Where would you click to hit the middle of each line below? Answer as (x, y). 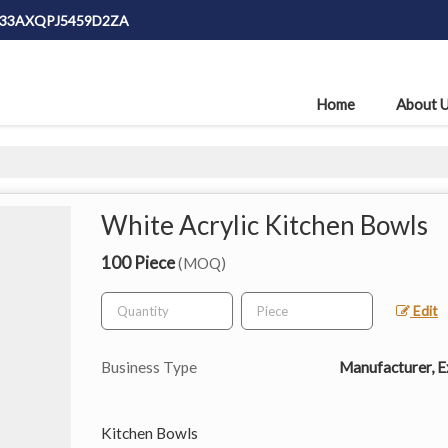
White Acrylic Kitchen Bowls (264, 224)
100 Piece (139, 262)
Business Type (149, 366)
